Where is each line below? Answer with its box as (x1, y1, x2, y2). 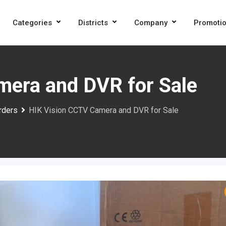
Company (134, 18, 167, 27)
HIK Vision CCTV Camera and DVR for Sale (29, 105, 179, 115)
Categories (12, 18, 52, 27)
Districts (78, 18, 108, 27)
